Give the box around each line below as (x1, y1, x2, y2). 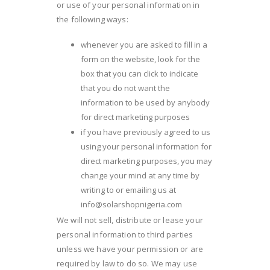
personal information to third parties (57, 228, 193, 240)
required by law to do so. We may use (57, 257, 198, 269)
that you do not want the (81, 83, 170, 94)
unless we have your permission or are (57, 243, 204, 254)
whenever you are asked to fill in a (81, 39, 207, 51)
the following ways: (57, 13, 128, 25)
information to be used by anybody (81, 97, 210, 108)
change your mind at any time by (81, 169, 199, 181)
